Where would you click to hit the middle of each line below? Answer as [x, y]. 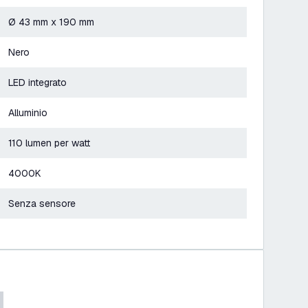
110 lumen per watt [49, 143]
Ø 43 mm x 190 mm [51, 22]
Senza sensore [42, 203]
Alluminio [28, 113]
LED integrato [37, 82]
